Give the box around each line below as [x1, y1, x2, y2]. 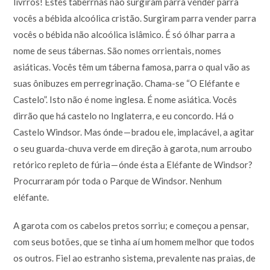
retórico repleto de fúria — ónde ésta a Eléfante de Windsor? [13, 159, 253, 170]
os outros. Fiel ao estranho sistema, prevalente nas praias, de [13, 252, 256, 263]
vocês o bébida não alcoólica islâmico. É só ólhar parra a [13, 28, 236, 40]
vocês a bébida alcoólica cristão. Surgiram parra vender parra [13, 12, 257, 24]
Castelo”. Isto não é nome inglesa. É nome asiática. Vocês [13, 93, 237, 105]
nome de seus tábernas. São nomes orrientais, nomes [13, 45, 222, 56]
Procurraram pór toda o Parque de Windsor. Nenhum [13, 175, 222, 186]
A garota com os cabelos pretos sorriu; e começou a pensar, [13, 219, 249, 231]
